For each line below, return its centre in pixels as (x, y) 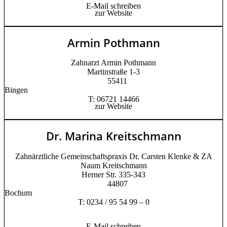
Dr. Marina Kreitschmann (113, 136)
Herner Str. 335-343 (113, 174)
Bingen (16, 90)
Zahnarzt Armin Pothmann (113, 63)
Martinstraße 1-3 (113, 72)
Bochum (18, 193)
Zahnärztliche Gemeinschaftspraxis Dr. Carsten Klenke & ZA (113, 156)
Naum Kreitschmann (113, 165)
